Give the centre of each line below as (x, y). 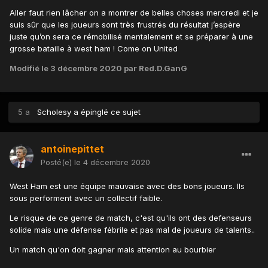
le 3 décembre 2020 (82, 68)
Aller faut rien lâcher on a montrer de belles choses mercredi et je (134, 13)
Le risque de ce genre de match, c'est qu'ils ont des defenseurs (131, 218)
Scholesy (54, 112)
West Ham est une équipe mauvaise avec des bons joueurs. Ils (127, 186)
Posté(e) (57, 162)
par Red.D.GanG (155, 68)
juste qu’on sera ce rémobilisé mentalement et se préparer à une (131, 37)
